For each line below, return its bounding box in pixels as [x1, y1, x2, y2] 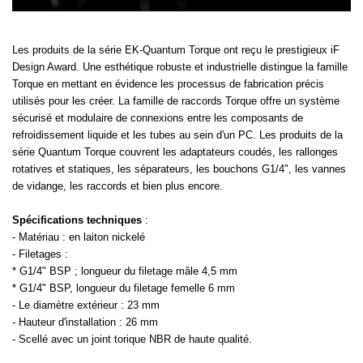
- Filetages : [12, 247, 68, 260]
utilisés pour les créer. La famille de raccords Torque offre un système [12, 94, 340, 107]
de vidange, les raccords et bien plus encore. [12, 179, 223, 192]
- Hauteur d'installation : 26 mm [12, 315, 158, 328]
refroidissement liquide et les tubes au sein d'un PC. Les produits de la [12, 128, 343, 141]
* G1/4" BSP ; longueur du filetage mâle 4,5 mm [12, 264, 237, 277]
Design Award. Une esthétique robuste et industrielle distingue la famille [12, 60, 348, 73]
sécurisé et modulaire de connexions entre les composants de [12, 111, 303, 124]
